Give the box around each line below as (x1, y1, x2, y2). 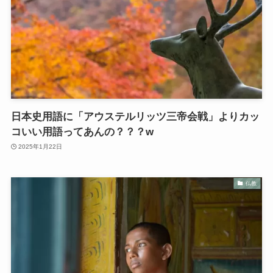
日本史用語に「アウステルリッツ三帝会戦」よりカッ (10, 110, 260, 122)
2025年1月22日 (18, 143, 63, 151)
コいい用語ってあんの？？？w (10, 126, 154, 138)
